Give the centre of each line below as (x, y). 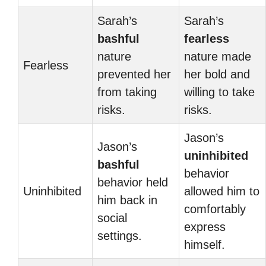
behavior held (133, 182)
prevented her (134, 74)
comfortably (215, 209)
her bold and (217, 74)
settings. (120, 236)
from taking (127, 92)
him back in (127, 200)
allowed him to (222, 191)
